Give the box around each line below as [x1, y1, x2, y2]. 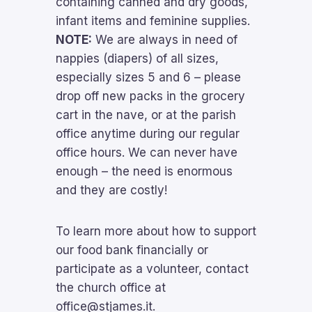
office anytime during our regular [56, 127, 240, 141]
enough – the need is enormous [56, 164, 233, 178]
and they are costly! [56, 183, 171, 197]
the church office [56, 281, 151, 295]
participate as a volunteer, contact [56, 262, 249, 276]
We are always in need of [92, 33, 237, 47]
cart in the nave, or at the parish [56, 108, 236, 122]
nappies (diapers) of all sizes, [56, 52, 219, 65]
